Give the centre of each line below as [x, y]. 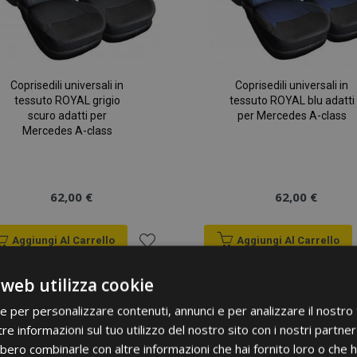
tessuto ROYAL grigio [67, 101]
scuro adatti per [67, 116]
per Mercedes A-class [292, 116]
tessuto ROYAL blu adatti [292, 101]
